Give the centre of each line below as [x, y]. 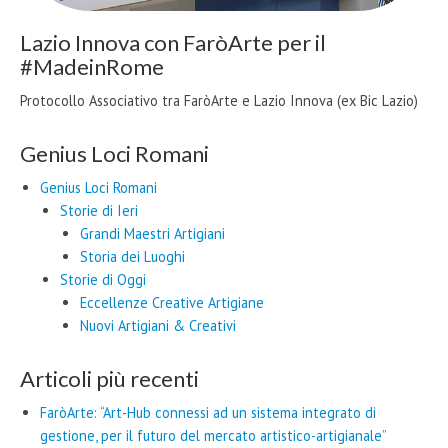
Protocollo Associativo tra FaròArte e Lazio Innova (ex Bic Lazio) [219, 101]
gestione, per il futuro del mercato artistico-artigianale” [213, 436]
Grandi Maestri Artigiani [152, 234]
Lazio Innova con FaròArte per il [173, 43]
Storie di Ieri [99, 211]
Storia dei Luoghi [132, 257]
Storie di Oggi [103, 280]
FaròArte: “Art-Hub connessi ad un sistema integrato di [208, 413]
